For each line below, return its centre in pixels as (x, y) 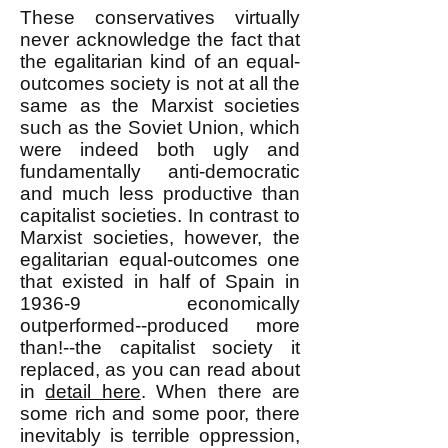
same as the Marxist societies (160, 105)
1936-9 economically (160, 303)
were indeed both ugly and (160, 149)
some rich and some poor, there (160, 413)
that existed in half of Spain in (160, 281)
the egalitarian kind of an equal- (160, 61)
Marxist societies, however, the (160, 237)
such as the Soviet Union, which (160, 127)
